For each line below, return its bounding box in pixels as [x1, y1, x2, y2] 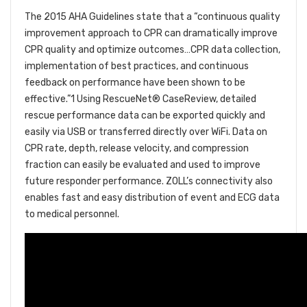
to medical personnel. [25, 208, 119, 221]
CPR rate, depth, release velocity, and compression [25, 143, 249, 155]
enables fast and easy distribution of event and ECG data [25, 192, 280, 204]
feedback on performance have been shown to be [25, 77, 245, 89]
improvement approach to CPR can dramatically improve [25, 27, 278, 40]
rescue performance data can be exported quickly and [25, 110, 265, 122]
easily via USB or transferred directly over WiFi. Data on [25, 126, 267, 138]
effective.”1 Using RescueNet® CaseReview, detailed [25, 93, 256, 106]
